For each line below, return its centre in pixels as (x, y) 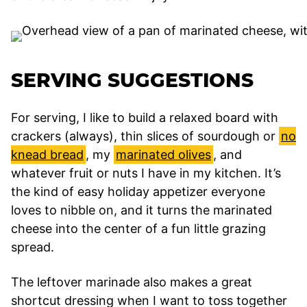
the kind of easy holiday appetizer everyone (138, 191)
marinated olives (163, 154)
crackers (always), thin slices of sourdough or (145, 136)
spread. (33, 247)
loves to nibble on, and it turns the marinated (142, 210)
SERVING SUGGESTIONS (132, 80)
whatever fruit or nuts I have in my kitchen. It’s (146, 173)
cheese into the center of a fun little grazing (138, 228)
